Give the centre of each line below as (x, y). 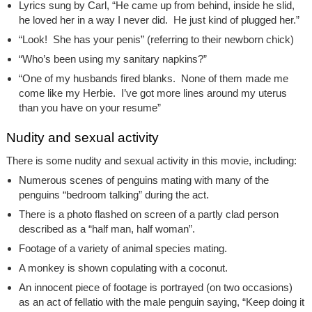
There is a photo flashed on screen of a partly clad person (148, 214)
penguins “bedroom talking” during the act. (114, 195)
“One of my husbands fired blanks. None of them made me (153, 79)
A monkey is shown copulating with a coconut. (123, 268)
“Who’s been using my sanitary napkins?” (112, 59)
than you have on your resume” (89, 108)
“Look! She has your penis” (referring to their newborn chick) (156, 40)
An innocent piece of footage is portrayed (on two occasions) (155, 288)
